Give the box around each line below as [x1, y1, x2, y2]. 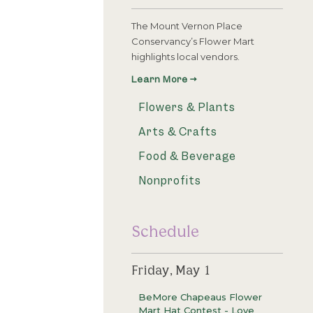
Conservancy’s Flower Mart [131, 36, 254, 48]
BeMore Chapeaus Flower [138, 291, 262, 303]
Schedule [131, 220, 199, 240]
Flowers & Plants [138, 103, 235, 114]
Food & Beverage [138, 152, 236, 163]
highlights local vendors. [131, 51, 240, 63]
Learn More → [131, 75, 197, 85]
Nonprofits [138, 177, 201, 187]
